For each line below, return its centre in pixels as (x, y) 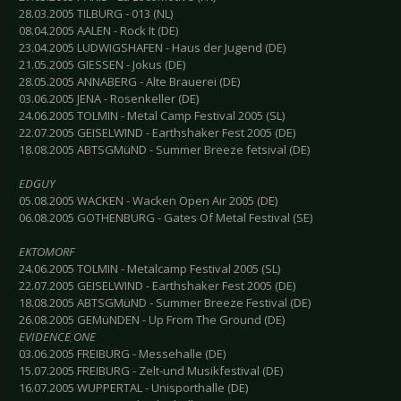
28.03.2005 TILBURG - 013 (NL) (96, 14)
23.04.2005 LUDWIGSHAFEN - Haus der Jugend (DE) (152, 48)
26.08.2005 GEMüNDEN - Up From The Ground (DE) (152, 320)
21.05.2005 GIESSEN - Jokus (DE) (102, 65)
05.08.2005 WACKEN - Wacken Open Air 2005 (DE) (148, 201)
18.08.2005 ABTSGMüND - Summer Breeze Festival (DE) (165, 303)
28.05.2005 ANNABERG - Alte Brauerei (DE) (129, 82)
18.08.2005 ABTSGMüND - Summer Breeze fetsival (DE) (164, 150)
